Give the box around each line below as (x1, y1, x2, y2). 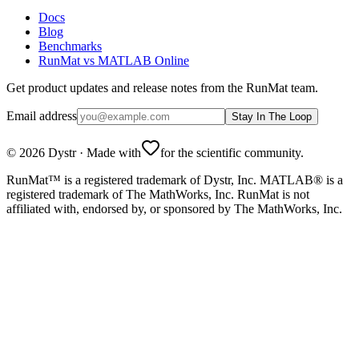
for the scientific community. (160, 146, 304, 160)
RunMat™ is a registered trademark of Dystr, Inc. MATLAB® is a (6, 173, 343, 188)
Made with (87, 146, 141, 160)
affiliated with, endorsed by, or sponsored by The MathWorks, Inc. (6, 202, 342, 216)
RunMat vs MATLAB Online (38, 54, 189, 68)
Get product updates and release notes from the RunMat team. (6, 81, 318, 95)
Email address (6, 109, 77, 123)
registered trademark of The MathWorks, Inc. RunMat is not (6, 188, 309, 202)
